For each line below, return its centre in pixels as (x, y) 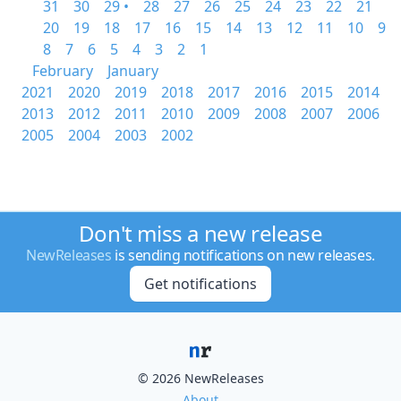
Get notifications (200, 284)
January (133, 71)
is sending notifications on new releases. (243, 255)
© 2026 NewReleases (200, 378)
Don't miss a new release (200, 233)
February (63, 71)
